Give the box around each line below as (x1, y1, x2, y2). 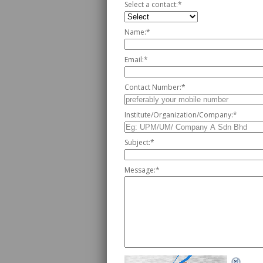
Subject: (124, 137, 150, 147)
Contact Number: (124, 82, 181, 92)
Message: (124, 165, 156, 175)
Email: (124, 55, 144, 65)
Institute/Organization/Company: (124, 110, 233, 120)
